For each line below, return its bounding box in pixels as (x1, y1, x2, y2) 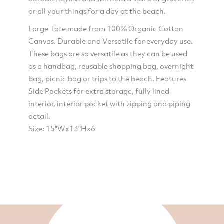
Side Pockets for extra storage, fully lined (28, 86, 169, 96)
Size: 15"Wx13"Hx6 (28, 123, 95, 134)
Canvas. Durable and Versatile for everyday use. (28, 36, 193, 46)
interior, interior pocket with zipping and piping (28, 98, 190, 109)
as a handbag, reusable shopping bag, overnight (28, 61, 193, 71)
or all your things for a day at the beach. (28, 6, 166, 16)
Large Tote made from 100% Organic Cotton (28, 23, 183, 34)
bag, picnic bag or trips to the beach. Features (28, 73, 186, 84)
